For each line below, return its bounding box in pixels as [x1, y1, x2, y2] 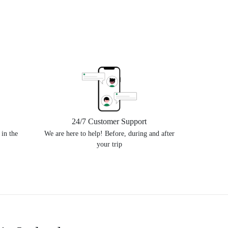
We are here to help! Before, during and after [44, 130, 175, 137]
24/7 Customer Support [72, 117, 147, 126]
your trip [96, 140, 122, 148]
